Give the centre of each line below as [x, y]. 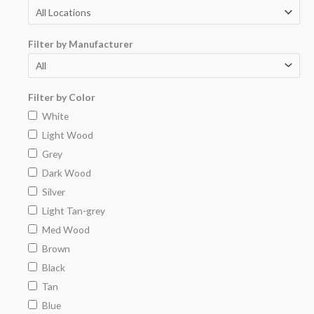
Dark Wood [66, 172]
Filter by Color [62, 97]
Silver [53, 191]
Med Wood [66, 229]
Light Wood [67, 135]
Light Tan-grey [73, 210]
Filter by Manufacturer [81, 43]
